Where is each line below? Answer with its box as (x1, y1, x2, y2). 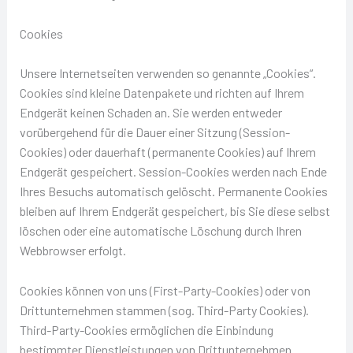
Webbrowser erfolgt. (19, 243, 126, 258)
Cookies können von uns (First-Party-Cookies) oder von (19, 282, 310, 298)
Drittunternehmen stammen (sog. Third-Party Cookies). (19, 302, 309, 318)
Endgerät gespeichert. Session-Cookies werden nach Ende (19, 164, 327, 180)
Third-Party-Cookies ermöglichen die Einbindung (19, 321, 273, 337)
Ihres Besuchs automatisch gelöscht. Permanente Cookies (19, 184, 328, 199)
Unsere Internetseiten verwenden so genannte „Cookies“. (19, 65, 316, 81)
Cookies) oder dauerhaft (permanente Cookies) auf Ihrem (19, 144, 316, 160)
